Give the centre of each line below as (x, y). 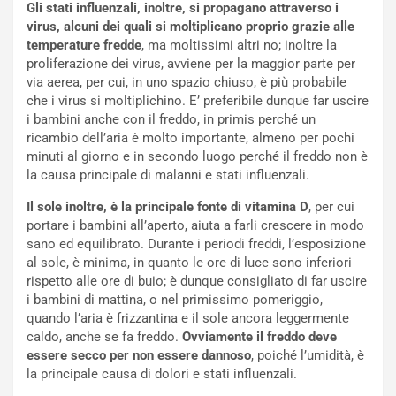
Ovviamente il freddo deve (259, 337)
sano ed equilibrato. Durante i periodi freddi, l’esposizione (196, 244)
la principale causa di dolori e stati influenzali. (162, 374)
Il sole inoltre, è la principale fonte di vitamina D (168, 207)
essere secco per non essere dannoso (139, 355)
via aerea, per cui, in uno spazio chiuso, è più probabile (187, 82)
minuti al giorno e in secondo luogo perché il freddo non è (197, 156)
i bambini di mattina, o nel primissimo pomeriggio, (175, 300)
